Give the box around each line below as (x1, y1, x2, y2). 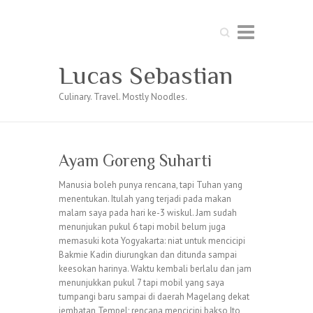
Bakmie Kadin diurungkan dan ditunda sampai (59, 249, 237, 261)
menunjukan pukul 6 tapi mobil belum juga (59, 221, 226, 233)
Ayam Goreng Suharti (59, 151, 212, 170)
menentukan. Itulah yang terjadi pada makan (59, 193, 231, 205)
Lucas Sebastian (59, 61, 233, 89)
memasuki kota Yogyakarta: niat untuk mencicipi (59, 235, 245, 247)
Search (213, 23, 240, 35)
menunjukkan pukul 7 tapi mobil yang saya (59, 277, 224, 289)
